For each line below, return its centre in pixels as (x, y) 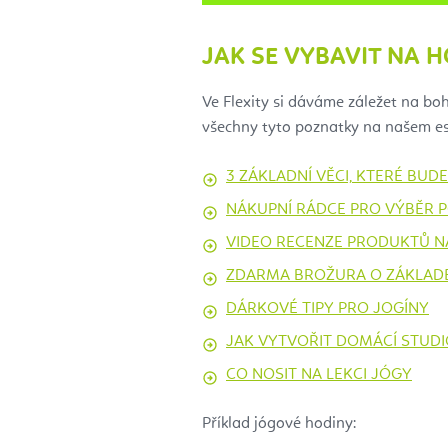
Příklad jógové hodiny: (279, 424)
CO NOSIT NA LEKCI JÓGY (319, 375)
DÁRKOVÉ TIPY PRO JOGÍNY (327, 309)
